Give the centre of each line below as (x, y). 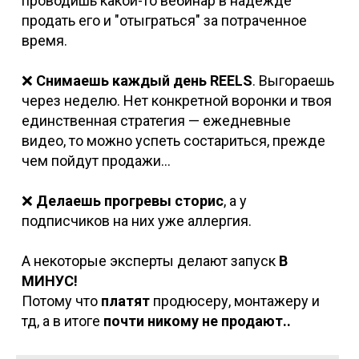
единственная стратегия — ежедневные (156, 121)
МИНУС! (49, 281)
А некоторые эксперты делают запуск (150, 261)
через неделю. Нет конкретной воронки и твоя (176, 101)
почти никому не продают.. (197, 321)
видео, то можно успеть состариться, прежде (173, 141)
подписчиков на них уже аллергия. (136, 221)
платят (125, 301)
